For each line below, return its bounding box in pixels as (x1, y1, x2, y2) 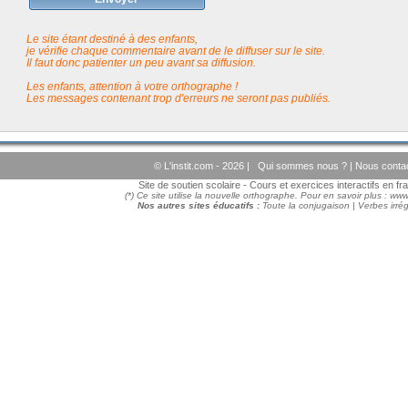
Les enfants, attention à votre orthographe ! (25, 80, 238, 93)
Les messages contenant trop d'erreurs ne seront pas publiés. (25, 92, 331, 105)
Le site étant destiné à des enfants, (25, 33, 198, 46)
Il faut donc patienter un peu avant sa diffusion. (25, 56, 256, 69)
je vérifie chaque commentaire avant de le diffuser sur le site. (25, 45, 325, 57)
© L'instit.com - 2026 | (153, 160, 252, 172)
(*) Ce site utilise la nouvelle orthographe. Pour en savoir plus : (124, 190, 390, 201)
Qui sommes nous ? (257, 160, 350, 172)
